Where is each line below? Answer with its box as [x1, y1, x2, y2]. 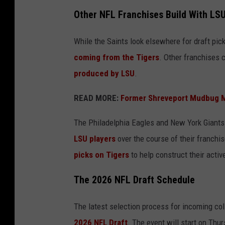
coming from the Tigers [74, 52, 159, 62]
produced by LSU [74, 68, 135, 78]
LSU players [74, 133, 116, 144]
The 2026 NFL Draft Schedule [74, 174, 195, 186]
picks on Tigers [74, 149, 129, 160]
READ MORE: [74, 92, 121, 103]
